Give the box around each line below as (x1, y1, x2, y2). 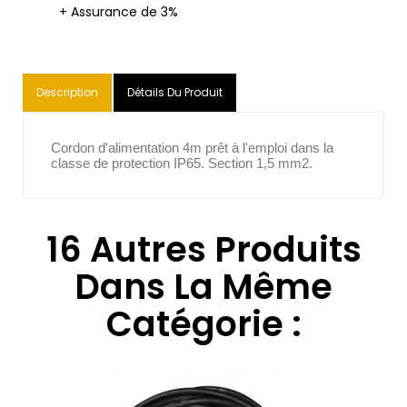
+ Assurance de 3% (59, 3, 178, 22)
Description (36, 84, 98, 101)
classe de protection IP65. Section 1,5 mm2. (51, 155, 313, 172)
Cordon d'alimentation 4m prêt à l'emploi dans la (51, 140, 333, 156)
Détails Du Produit (127, 84, 223, 101)
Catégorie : (105, 300, 302, 349)
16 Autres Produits (45, 225, 362, 274)
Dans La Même (74, 263, 333, 312)
